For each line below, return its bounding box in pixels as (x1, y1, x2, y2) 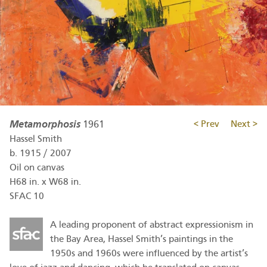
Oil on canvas (10, 162, 64, 173)
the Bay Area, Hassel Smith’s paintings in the (50, 234, 233, 244)
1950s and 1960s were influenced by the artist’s (50, 248, 248, 259)
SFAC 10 (10, 191, 44, 201)
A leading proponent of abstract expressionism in (50, 219, 253, 230)
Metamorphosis (10, 119, 80, 130)
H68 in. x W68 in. (10, 176, 81, 187)
